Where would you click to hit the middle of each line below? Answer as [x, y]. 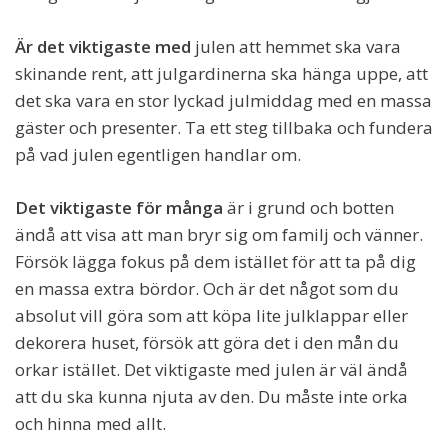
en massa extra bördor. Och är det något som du [207, 289]
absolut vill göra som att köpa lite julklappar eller [211, 316]
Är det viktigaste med [103, 47]
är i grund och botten [308, 208]
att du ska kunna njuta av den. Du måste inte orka [211, 397]
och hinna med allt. [90, 424]
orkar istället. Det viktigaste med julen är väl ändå [211, 370]
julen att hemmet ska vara [296, 47]
